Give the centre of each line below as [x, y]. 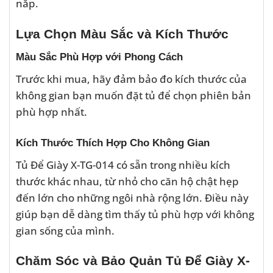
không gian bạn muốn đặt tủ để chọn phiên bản [133, 95]
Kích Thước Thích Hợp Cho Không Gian [113, 142]
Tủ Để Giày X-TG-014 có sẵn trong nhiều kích [123, 164]
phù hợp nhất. [51, 112]
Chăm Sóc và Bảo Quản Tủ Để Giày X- [133, 261]
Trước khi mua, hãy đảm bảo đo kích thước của [131, 79]
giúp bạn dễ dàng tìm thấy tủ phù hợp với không [135, 214]
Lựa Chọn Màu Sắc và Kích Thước [122, 34]
